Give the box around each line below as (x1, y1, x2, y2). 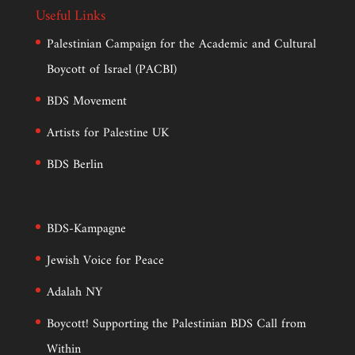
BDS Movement (46, 90, 127, 113)
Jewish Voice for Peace (46, 249, 164, 272)
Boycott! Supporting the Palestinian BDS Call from (46, 312, 306, 335)
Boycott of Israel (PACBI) (46, 58, 177, 81)
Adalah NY (46, 281, 102, 303)
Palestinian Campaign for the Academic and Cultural (46, 32, 316, 55)
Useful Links (35, 3, 105, 29)
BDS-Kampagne (46, 217, 126, 240)
